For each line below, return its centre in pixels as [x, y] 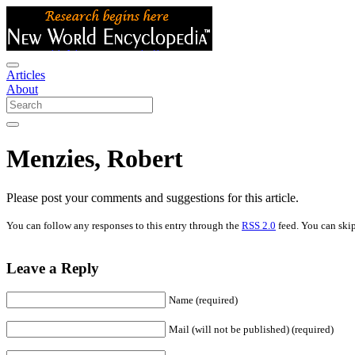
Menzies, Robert [95, 159]
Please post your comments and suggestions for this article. [153, 197]
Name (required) [203, 300]
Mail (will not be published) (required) [251, 330]
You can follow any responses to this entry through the [124, 225]
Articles [26, 75]
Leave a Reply [53, 268]
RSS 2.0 [259, 225]
